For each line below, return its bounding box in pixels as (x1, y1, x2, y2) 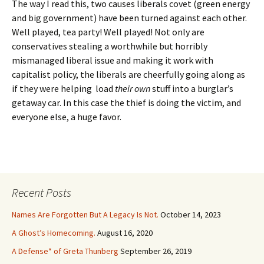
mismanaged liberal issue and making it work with (12, 54, 213, 66)
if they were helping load (12, 82, 115, 94)
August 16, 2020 (97, 227, 153, 238)
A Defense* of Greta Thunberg (12, 246, 118, 256)
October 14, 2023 (160, 209, 221, 220)
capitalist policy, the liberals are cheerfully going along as (12, 68, 245, 80)
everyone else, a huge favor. (12, 111, 121, 123)
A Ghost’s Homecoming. (12, 227, 95, 238)
